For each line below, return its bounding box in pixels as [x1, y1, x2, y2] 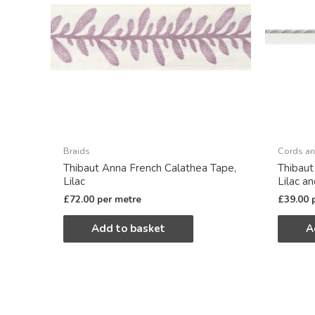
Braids [63, 145, 90, 158]
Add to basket [91, 221, 165, 236]
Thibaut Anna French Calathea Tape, [63, 160, 236, 175]
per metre [97, 193, 141, 207]
